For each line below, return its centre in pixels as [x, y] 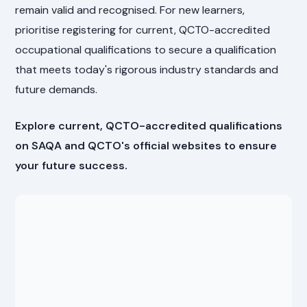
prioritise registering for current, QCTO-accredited [143, 30]
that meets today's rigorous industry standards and [147, 70]
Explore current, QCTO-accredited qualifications [149, 126]
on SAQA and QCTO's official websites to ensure [146, 146]
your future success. [72, 166]
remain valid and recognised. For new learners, [130, 10]
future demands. [57, 90]
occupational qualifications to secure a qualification [146, 50]
